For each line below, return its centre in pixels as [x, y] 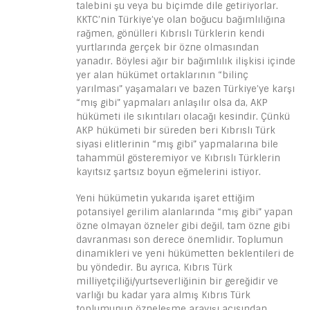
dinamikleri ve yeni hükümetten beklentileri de [185, 254]
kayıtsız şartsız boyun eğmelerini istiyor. [168, 172]
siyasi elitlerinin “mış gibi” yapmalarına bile [177, 144]
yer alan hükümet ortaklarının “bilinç [162, 75]
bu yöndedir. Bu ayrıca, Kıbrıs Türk [154, 268]
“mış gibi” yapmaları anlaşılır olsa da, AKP [172, 102]
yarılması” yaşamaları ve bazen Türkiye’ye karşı [185, 89]
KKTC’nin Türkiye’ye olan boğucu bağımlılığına [181, 19]
